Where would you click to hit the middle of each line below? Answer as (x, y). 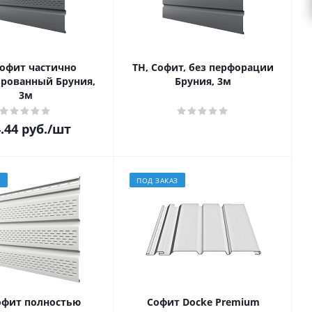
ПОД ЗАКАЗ (157, 180)
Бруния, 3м (203, 81)
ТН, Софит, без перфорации (203, 67)
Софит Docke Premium (203, 302)
